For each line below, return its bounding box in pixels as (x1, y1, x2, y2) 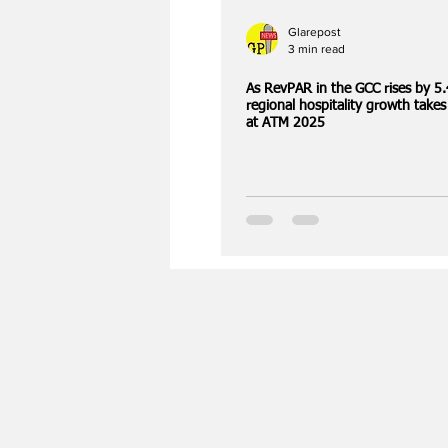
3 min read (288, 41, 345, 56)
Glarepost (288, 25, 341, 39)
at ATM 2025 (246, 116, 325, 130)
